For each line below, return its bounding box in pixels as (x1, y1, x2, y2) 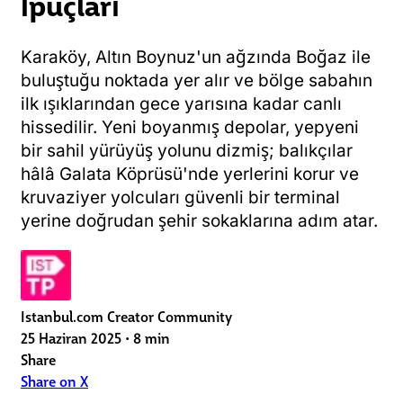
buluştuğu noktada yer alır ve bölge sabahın (21, 69, 372, 91)
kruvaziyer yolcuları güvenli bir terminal (21, 186, 340, 208)
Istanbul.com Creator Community (21, 304, 232, 327)
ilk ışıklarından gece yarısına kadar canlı (21, 93, 342, 114)
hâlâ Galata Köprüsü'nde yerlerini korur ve (21, 163, 359, 184)
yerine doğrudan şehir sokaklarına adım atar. (21, 210, 378, 231)
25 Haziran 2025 (21, 326, 121, 348)
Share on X (21, 369, 88, 391)
